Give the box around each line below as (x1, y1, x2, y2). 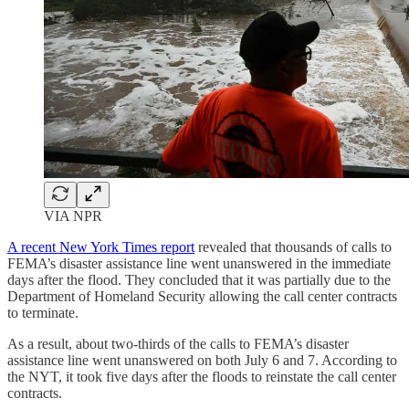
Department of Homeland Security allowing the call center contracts (7, 288, 397, 304)
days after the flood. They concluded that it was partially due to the (7, 271, 391, 288)
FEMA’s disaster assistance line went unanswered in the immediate (7, 255, 391, 271)
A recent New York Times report (7, 238, 194, 255)
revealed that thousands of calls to (194, 238, 392, 255)
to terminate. (7, 304, 79, 320)
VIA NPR (44, 207, 102, 224)
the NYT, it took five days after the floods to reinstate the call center (7, 368, 396, 384)
